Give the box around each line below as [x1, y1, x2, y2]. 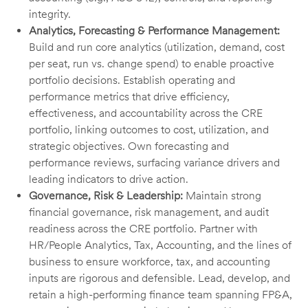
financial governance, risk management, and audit [29, 206, 269, 219]
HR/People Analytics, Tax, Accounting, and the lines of [29, 239, 292, 252]
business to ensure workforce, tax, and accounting [29, 255, 271, 269]
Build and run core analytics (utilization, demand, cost [29, 41, 285, 54]
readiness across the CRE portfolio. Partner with [29, 222, 258, 236]
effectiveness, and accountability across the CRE [29, 107, 263, 120]
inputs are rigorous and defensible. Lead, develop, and [29, 272, 291, 285]
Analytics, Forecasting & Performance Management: [29, 24, 280, 38]
